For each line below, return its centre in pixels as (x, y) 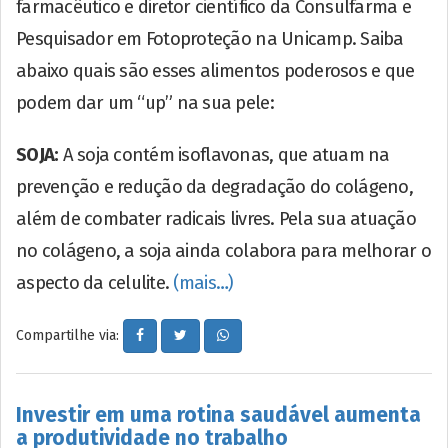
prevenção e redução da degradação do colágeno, (214, 186)
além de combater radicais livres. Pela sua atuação (216, 218)
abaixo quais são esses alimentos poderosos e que (215, 70)
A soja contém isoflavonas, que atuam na (224, 154)
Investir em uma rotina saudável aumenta (218, 414)
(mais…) (203, 282)
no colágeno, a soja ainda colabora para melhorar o (224, 250)
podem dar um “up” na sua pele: (145, 102)
